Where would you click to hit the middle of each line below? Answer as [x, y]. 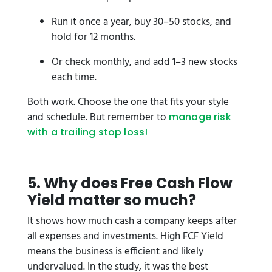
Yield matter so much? [112, 200]
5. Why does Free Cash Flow [130, 183]
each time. [74, 77]
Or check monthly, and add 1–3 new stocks [144, 62]
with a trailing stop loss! [89, 132]
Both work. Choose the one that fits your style [128, 102]
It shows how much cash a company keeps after [132, 221]
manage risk [200, 117]
